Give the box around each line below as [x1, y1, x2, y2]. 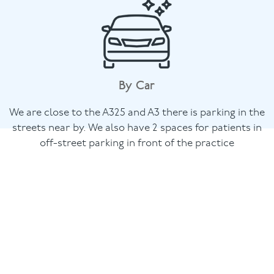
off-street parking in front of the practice [39, 138, 234, 149]
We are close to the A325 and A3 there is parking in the [9, 107, 265, 118]
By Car [119, 77, 155, 93]
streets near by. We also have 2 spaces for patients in [12, 122, 262, 133]
